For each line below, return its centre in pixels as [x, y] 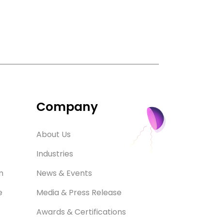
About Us [53, 134]
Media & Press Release [79, 192]
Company [67, 107]
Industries [54, 154]
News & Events [64, 173]
